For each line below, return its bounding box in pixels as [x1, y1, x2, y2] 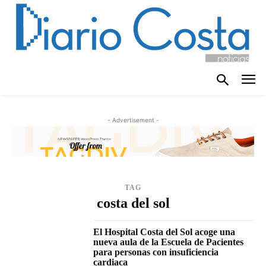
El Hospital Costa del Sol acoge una [93, 226, 236, 237]
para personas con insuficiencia [93, 246, 219, 257]
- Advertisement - [107, 116, 159, 124]
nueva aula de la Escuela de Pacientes [93, 236, 244, 247]
